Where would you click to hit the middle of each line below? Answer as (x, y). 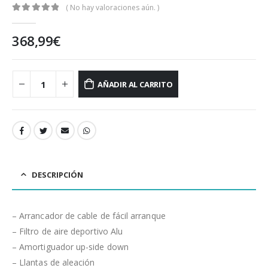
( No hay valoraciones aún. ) (113, 7)
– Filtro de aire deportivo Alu (68, 231)
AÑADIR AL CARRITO (135, 84)
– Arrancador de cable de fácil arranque (89, 215)
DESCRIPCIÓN (57, 174)
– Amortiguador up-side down (70, 246)
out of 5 (34, 19)
